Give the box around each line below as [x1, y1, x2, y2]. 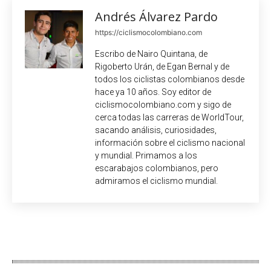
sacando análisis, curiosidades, [95, 125, 217, 135]
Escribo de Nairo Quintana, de [95, 48, 207, 59]
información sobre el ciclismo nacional [95, 137, 245, 148]
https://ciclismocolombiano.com [95, 27, 202, 37]
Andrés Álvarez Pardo [95, 8, 218, 25]
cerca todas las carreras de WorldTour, [95, 112, 244, 122]
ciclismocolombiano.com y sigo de [95, 99, 231, 109]
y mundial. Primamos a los [95, 150, 197, 160]
